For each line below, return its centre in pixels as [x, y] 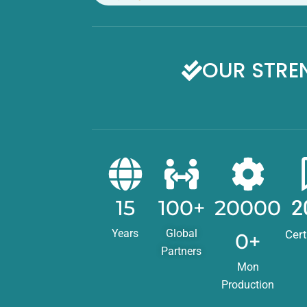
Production [248, 284]
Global [181, 233]
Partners [182, 251]
